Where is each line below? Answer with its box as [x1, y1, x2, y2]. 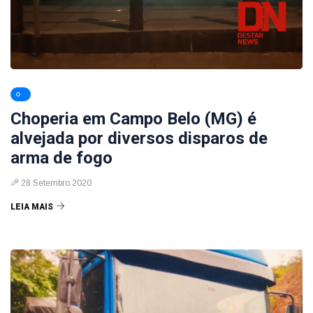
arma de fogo [10, 148, 112, 168]
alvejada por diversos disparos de [10, 129, 268, 148]
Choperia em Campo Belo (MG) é [10, 109, 256, 129]
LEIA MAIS [10, 202, 53, 212]
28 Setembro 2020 [21, 178, 92, 188]
